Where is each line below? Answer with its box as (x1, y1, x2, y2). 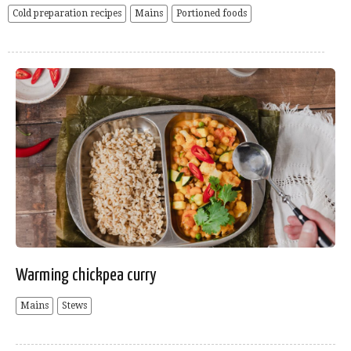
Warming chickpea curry (16, 266, 157, 285)
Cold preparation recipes (13, 8, 121, 20)
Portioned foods (176, 8, 247, 20)
